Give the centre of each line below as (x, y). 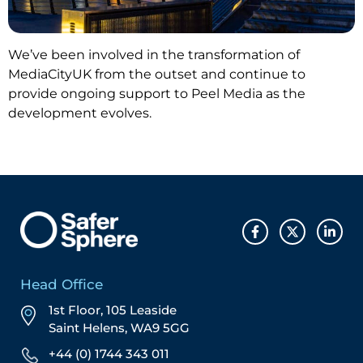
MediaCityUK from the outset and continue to (157, 74)
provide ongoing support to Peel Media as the (157, 93)
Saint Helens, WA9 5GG (119, 328)
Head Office (62, 285)
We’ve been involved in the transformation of (154, 54)
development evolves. (80, 113)
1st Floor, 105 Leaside (113, 310)
